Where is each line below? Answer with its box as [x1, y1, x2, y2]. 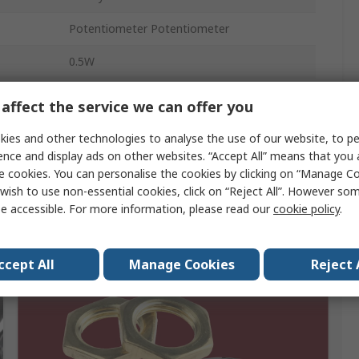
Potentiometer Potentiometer [69, 21, 229, 37]
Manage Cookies [128, 255, 235, 273]
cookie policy [273, 200, 340, 216]
